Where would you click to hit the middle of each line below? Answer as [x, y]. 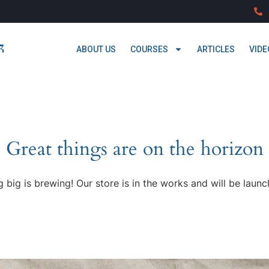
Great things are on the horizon [134, 149]
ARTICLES [216, 49]
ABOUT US [96, 49]
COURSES [149, 49]
